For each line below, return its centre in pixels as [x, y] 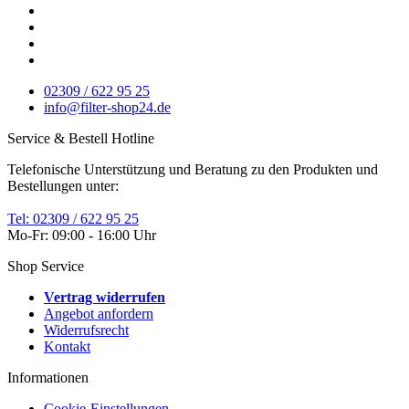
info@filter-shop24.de [107, 107]
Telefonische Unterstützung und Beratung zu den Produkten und [193, 169]
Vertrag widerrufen [105, 297]
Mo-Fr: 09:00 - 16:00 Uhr [82, 235]
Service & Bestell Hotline [81, 138]
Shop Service [46, 266]
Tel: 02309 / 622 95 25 [73, 218]
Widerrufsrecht [86, 330]
